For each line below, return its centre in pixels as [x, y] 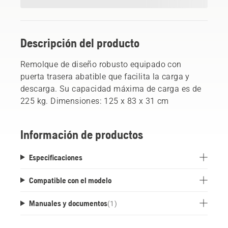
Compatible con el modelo [70, 180]
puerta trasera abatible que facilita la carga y [105, 76]
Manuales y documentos [68, 203]
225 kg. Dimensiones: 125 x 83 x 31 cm [95, 101]
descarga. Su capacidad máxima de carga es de [111, 89]
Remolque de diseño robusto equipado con [101, 64]
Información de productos [82, 134]
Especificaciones [55, 157]
